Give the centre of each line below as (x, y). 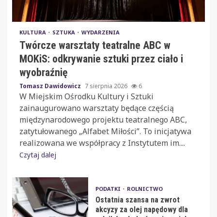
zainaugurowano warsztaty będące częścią (97, 108)
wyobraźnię (44, 72)
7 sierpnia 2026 (107, 86)
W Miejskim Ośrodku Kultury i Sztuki (86, 96)
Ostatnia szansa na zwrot (137, 200)
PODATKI (108, 189)
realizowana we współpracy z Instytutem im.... (102, 143)
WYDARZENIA (101, 32)
